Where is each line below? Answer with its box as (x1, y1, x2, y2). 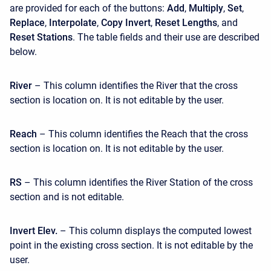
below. (10, 46, 37, 58)
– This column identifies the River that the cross (32, 80, 238, 92)
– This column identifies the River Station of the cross (22, 177, 253, 189)
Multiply (189, 2, 223, 15)
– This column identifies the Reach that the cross (37, 128, 248, 140)
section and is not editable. (10, 191, 124, 203)
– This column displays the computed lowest (57, 225, 252, 237)
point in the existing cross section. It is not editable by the (10, 240, 253, 252)
